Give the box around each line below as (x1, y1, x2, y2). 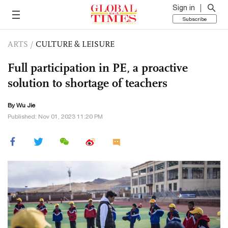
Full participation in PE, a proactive (8, 60, 188, 75)
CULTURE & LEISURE (36, 39, 115, 49)
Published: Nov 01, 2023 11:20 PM (8, 113, 103, 120)
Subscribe (183, 16, 207, 22)
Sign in (173, 4, 195, 12)
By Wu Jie (8, 102, 35, 109)
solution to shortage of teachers (8, 75, 167, 91)
